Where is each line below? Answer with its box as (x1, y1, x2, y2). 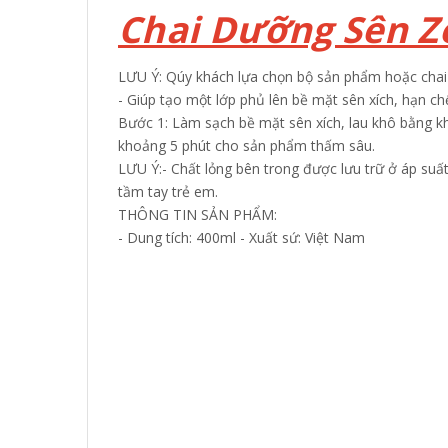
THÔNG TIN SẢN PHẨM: (118, 204, 277, 224)
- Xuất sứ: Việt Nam (236, 227, 365, 247)
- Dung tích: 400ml (118, 227, 236, 247)
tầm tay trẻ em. (118, 181, 218, 201)
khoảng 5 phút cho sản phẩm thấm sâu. (118, 135, 375, 155)
